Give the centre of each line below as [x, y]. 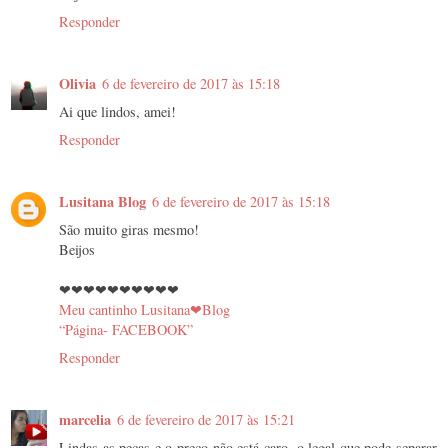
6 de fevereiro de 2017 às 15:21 [206, 419]
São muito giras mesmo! [129, 229]
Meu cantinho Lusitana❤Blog [144, 309]
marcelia [85, 419]
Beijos [77, 249]
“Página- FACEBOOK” [126, 329]
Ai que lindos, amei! [117, 111]
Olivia [77, 83]
